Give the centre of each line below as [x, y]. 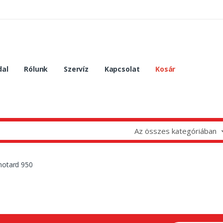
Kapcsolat [122, 69]
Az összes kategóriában [175, 131]
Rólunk [36, 69]
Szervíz [76, 69]
